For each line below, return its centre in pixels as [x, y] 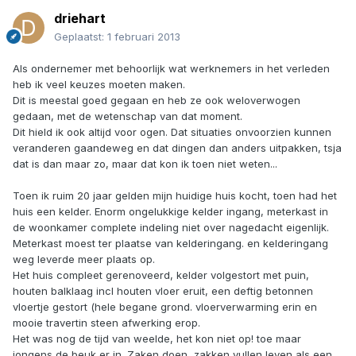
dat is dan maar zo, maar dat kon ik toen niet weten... [145, 164]
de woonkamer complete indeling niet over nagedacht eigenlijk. [171, 228]
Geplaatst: [81, 37]
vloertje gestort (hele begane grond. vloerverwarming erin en [165, 307]
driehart [80, 19]
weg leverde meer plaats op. [84, 259]
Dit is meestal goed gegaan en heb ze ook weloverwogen [157, 101]
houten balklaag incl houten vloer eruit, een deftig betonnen [163, 291]
